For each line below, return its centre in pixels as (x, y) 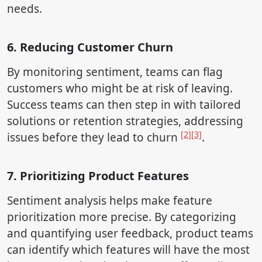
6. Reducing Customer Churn (90, 47)
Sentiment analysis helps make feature (110, 201)
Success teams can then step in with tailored (124, 105)
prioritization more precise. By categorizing (122, 217)
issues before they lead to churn (94, 138)
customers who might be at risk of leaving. (120, 89)
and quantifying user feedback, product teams (130, 234)
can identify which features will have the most (128, 250)
